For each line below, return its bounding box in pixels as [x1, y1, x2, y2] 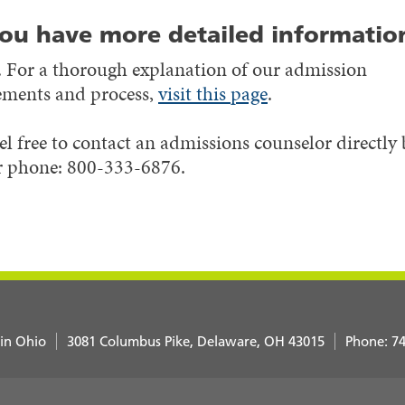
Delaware [196, 332, 257, 350]
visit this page [158, 79, 268, 108]
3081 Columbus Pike [66, 332, 190, 350]
